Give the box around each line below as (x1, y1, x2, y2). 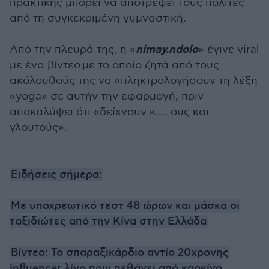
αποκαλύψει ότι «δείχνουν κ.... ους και (10, 105, 209, 118)
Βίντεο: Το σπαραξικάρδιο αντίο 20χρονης (11, 246, 229, 259)
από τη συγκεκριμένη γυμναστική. (10, 11, 186, 25)
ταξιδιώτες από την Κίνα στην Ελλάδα (10, 214, 207, 228)
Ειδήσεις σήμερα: (11, 168, 102, 181)
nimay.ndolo (136, 42, 198, 57)
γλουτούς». (10, 121, 67, 134)
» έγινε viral (198, 43, 259, 56)
